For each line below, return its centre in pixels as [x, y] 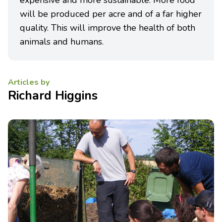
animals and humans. [62, 42]
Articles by [29, 82]
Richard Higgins [53, 96]
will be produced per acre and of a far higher [111, 14]
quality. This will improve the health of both [108, 28]
